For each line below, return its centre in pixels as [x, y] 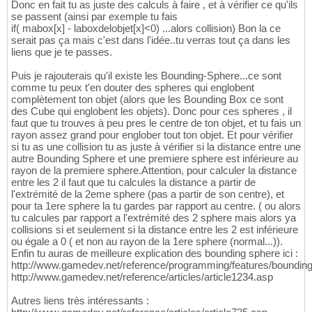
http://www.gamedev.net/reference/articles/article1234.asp [142, 277]
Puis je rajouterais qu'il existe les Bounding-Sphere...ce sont [146, 76]
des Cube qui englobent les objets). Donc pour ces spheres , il [151, 111]
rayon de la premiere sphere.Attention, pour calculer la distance [154, 171]
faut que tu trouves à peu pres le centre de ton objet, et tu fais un [156, 123]
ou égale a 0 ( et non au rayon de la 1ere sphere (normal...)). [147, 242]
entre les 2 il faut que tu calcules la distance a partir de [133, 182]
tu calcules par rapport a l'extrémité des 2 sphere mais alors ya [154, 218]
